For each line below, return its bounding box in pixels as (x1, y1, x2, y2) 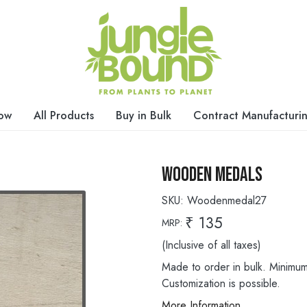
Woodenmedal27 (187, 192, 267, 208)
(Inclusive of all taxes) (162, 236, 261, 253)
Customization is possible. (162, 275, 280, 291)
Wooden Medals (162, 162, 262, 187)
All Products (34, 107, 94, 123)
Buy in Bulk (116, 107, 171, 123)
